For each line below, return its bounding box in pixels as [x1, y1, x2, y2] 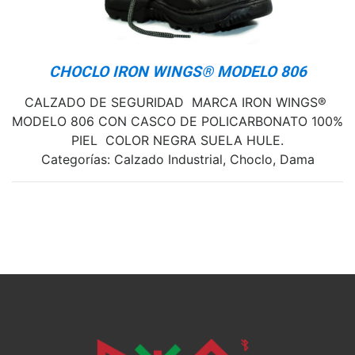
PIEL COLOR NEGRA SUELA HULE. [71, 132, 284, 148]
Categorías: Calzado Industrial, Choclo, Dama [40, 151, 315, 167]
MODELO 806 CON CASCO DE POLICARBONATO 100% [12, 113, 343, 129]
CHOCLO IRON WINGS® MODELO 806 [48, 62, 307, 81]
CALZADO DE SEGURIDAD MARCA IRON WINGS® [25, 94, 330, 110]
